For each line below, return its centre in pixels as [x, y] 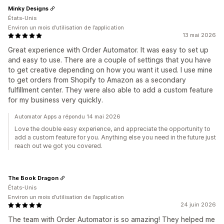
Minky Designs [28, 8]
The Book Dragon [33, 178]
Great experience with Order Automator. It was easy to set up [108, 50]
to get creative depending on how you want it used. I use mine [110, 70]
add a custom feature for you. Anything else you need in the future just [115, 137]
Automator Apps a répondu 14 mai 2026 [67, 117]
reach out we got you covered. [58, 146]
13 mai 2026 [199, 35]
